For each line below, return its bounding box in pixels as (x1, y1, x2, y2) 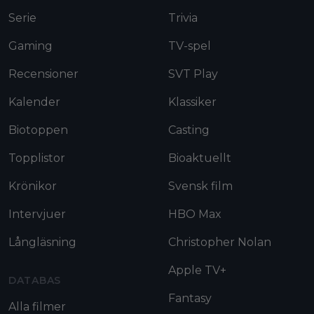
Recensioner (8, 67, 78, 81)
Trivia (168, 11, 198, 25)
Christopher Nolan (168, 235, 271, 250)
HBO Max (168, 207, 221, 221)
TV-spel (168, 39, 211, 53)
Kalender (8, 95, 60, 109)
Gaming (8, 39, 53, 53)
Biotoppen (8, 123, 68, 137)
